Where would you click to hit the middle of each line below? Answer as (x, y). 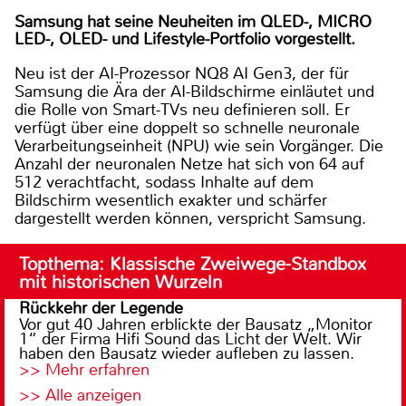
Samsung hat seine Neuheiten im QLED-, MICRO (193, 21)
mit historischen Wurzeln (121, 282)
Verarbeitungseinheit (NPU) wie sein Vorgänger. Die (199, 145)
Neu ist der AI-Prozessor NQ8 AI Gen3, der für (182, 73)
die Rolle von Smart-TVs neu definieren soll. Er (182, 109)
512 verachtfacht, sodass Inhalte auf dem (164, 182)
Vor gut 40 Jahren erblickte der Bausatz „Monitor (196, 324)
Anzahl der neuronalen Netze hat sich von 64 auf (189, 164)
